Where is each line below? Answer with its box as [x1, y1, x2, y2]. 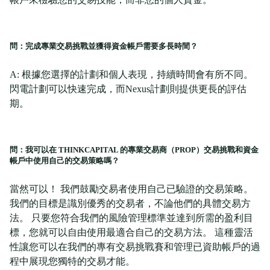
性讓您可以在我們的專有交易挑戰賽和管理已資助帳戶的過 [10, 242, 260, 253]
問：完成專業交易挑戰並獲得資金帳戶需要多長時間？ [10, 42, 198, 51]
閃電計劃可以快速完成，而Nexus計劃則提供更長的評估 [10, 84, 246, 95]
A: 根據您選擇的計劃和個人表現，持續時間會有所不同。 [10, 69, 253, 80]
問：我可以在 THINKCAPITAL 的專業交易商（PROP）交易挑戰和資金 [10, 145, 259, 155]
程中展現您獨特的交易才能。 [10, 256, 135, 267]
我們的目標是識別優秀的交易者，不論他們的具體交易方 [10, 198, 251, 209]
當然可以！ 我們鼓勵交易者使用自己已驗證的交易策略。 [10, 184, 253, 195]
